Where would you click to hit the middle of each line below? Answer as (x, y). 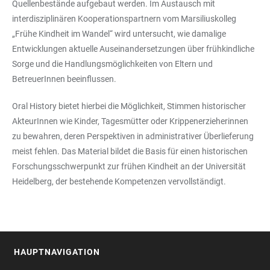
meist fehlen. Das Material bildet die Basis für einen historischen (130, 151)
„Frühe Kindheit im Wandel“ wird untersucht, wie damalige (119, 34)
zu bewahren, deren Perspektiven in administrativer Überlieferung (133, 136)
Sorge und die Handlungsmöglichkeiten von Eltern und (112, 64)
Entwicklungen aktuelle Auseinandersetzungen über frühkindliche (133, 49)
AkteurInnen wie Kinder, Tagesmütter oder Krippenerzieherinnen (130, 121)
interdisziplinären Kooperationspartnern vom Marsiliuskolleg (124, 19)
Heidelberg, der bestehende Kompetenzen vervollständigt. (119, 181)
